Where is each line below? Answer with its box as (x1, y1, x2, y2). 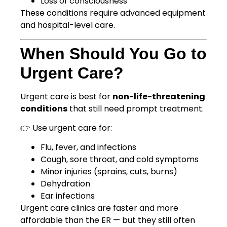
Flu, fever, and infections (41, 141, 136, 154)
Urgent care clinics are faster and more (20, 202, 178, 214)
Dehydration (41, 178, 90, 190)
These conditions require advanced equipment (20, 7, 206, 19)
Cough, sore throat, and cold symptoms (41, 154, 199, 166)
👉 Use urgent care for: (20, 122, 112, 134)
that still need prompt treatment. (67, 102, 204, 115)
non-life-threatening (112, 90, 205, 102)
